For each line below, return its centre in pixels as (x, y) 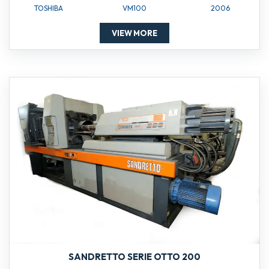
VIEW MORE (134, 33)
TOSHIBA (48, 8)
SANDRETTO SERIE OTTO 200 (134, 257)
